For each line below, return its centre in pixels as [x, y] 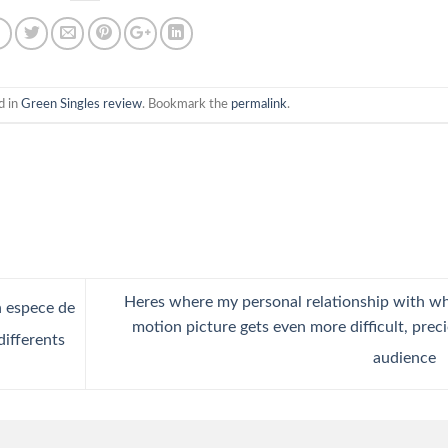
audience [406, 358]
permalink [259, 104]
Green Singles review [82, 104]
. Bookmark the [187, 104]
